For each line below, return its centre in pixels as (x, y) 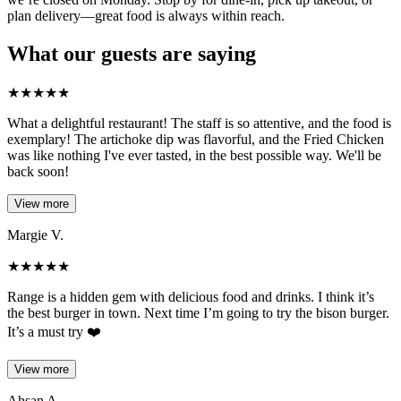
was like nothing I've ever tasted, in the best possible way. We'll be (194, 155)
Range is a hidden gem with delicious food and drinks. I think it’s (191, 297)
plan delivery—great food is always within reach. (146, 16)
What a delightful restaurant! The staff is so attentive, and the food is (199, 123)
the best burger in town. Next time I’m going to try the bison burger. (198, 313)
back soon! (38, 171)
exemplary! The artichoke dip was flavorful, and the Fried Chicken (196, 139)
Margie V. (35, 235)
